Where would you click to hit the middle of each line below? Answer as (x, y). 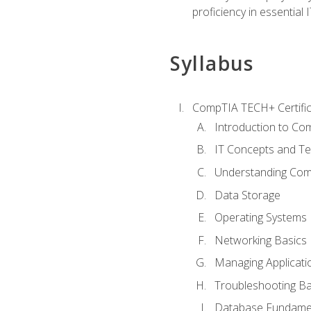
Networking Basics (260, 240)
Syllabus (212, 64)
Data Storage (247, 195)
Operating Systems (260, 218)
